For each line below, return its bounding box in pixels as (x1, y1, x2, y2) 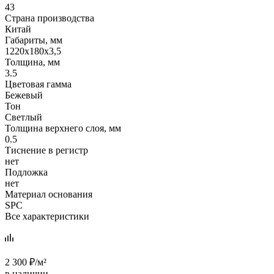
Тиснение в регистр (5, 144, 88, 155)
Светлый (5, 111, 42, 122)
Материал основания (5, 188, 92, 199)
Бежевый (5, 89, 43, 100)
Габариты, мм (5, 34, 62, 45)
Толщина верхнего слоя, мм (5, 122, 121, 133)
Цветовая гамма (5, 78, 72, 89)
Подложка (5, 166, 48, 177)
